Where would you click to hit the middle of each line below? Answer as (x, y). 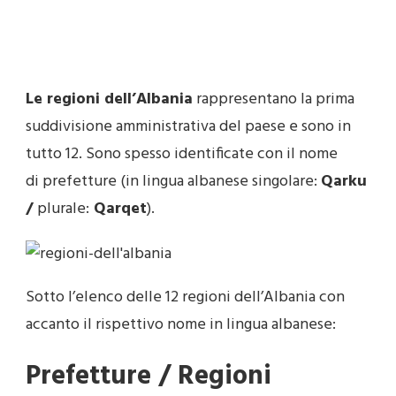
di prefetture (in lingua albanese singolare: (173, 182)
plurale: (63, 209)
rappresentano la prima (274, 99)
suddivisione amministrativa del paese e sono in (188, 127)
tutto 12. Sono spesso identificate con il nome (182, 154)
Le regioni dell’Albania (109, 99)
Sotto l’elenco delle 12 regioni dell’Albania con (185, 297)
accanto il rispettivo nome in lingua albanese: (181, 325)
